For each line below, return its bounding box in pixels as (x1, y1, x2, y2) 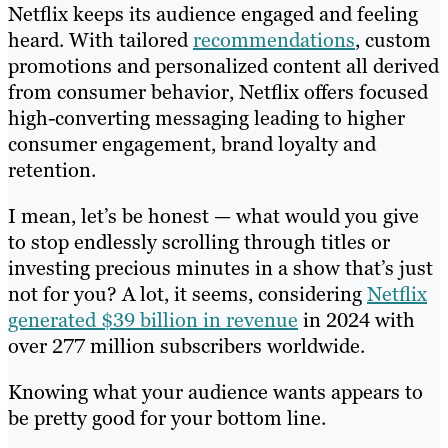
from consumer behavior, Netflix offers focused (8, 79, 428, 106)
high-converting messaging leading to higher (8, 105, 405, 132)
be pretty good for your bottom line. (8, 405, 326, 432)
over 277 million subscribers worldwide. (8, 333, 370, 360)
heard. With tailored (8, 27, 193, 54)
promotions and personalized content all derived (8, 53, 439, 80)
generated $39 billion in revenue (8, 307, 298, 334)
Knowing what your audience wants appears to (8, 379, 423, 406)
